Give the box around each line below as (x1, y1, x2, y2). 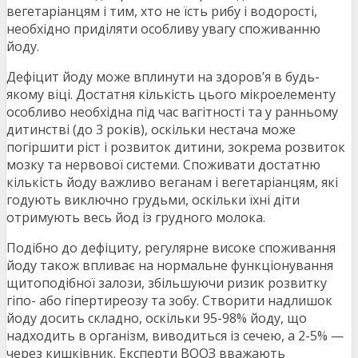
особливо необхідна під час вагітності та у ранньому (6, 103, 338, 121)
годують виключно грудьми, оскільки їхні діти (6, 191, 300, 209)
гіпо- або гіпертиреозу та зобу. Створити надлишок (6, 292, 332, 310)
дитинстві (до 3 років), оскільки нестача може (6, 121, 296, 139)
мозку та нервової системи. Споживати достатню (6, 156, 320, 174)
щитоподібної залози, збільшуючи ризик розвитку (6, 274, 327, 292)
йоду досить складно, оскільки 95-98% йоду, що (6, 309, 307, 328)
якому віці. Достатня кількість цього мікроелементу (6, 86, 336, 104)
